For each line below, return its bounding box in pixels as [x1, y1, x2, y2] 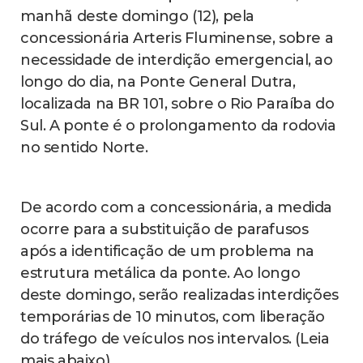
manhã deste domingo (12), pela [20, 7, 255, 26]
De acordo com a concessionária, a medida [20, 199, 333, 217]
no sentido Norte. [20, 139, 148, 157]
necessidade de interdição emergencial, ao [20, 51, 333, 70]
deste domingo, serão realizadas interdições [20, 286, 339, 305]
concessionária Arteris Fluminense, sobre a [20, 29, 334, 48]
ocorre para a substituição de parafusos [20, 220, 309, 239]
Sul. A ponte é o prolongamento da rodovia [20, 117, 336, 135]
